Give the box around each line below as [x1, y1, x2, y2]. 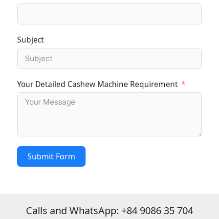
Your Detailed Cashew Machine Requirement [17, 79, 178, 90]
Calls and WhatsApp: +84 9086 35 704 [26, 204, 193, 218]
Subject [17, 34, 44, 45]
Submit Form [27, 151, 75, 162]
